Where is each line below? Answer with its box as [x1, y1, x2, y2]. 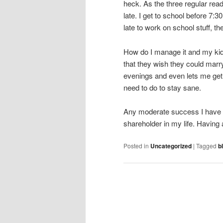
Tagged [196, 141, 217, 150]
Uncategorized [150, 141, 192, 151]
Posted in [123, 141, 149, 150]
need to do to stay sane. [123, 82, 201, 93]
